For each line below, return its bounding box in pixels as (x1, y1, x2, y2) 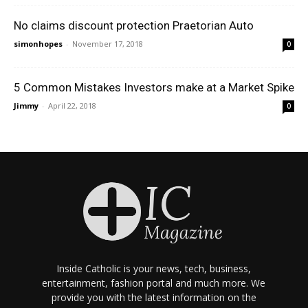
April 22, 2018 (48, 100, 96, 111)
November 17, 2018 (72, 38, 143, 49)
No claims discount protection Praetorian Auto (14, 19, 254, 33)
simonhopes (14, 38, 63, 49)
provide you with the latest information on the (51, 290, 256, 304)
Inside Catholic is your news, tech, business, (56, 261, 252, 275)
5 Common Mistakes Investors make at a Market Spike (14, 80, 294, 95)
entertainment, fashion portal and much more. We (42, 276, 266, 289)
